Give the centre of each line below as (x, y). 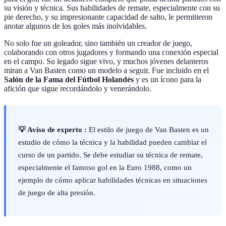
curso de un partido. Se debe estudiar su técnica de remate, (110, 154)
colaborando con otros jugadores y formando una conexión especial (111, 52)
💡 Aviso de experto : (52, 129)
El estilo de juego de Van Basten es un (148, 129)
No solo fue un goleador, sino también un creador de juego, (98, 43)
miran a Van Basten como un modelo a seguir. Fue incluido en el (106, 70)
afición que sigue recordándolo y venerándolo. (78, 88)
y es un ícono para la (167, 79)
